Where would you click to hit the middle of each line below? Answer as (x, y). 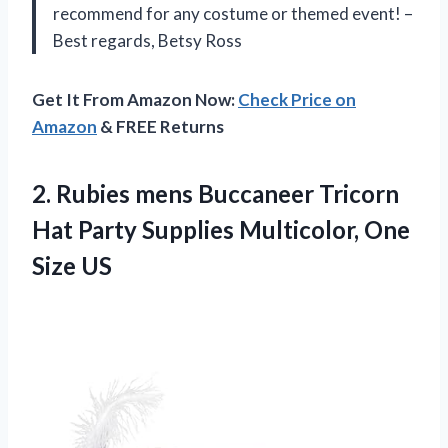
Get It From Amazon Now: (135, 100)
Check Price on (297, 100)
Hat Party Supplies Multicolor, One (221, 230)
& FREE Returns (160, 127)
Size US (72, 266)
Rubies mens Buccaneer (185, 194)
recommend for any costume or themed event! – (233, 14)
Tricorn (356, 194)
